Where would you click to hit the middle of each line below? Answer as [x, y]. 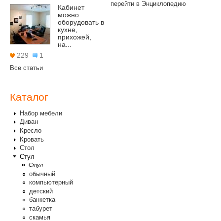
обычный [42, 174]
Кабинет [71, 8]
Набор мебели [41, 113]
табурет [41, 208]
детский [41, 191]
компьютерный [51, 183]
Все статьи [26, 68]
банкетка [42, 200]
